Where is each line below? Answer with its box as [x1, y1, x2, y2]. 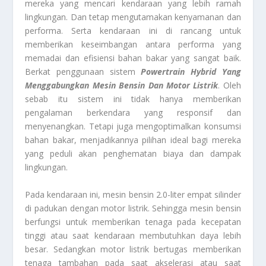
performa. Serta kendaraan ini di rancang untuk [25, 25, 241, 37]
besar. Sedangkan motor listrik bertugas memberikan [25, 243, 241, 255]
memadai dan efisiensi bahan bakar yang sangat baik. [25, 52, 241, 64]
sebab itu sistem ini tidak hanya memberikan [25, 93, 241, 105]
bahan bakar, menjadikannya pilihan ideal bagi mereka [25, 134, 241, 146]
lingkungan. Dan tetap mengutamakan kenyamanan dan [25, 11, 241, 23]
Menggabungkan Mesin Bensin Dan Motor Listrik [25, 80, 218, 91]
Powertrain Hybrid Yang [141, 66, 241, 78]
